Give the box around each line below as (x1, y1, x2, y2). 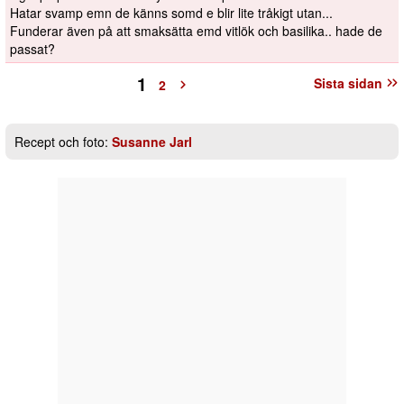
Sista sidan (314, 74, 382, 93)
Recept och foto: (14, 133, 112, 151)
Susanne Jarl (112, 133, 192, 151)
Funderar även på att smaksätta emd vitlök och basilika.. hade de (10, 22, 382, 41)
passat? (10, 40, 55, 59)
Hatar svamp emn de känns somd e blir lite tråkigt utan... (10, 4, 333, 23)
